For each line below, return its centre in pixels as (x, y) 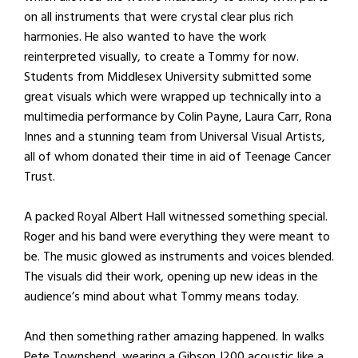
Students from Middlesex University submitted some (168, 76)
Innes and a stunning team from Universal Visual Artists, (175, 136)
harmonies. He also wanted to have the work (145, 36)
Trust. (40, 176)
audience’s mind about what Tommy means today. (161, 296)
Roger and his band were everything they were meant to (177, 236)
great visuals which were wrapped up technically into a (173, 96)
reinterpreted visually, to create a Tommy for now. (161, 56)
